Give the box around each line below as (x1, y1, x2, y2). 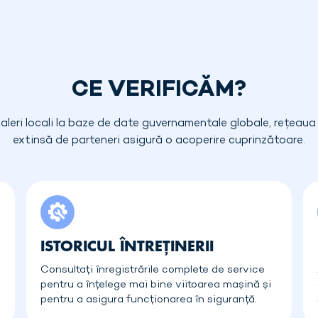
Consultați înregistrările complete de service (40, 263, 265, 276)
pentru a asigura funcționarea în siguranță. (40, 293, 258, 306)
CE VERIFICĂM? (72, 77, 246, 104)
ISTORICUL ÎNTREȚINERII (40, 235, 214, 256)
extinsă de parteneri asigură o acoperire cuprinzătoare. (13, 134, 305, 148)
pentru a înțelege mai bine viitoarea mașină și (40, 278, 272, 291)
